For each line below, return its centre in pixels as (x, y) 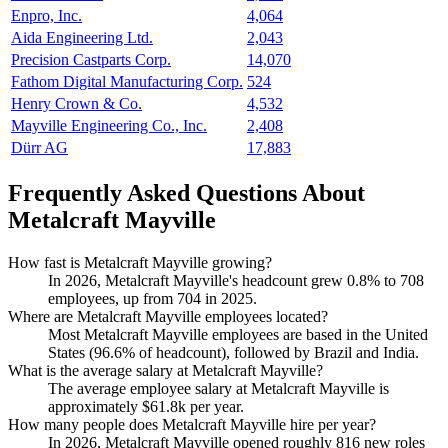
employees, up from (112, 298)
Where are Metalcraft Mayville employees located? (168, 316)
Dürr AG (39, 148)
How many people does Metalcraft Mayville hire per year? (192, 424)
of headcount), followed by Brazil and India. (277, 352)
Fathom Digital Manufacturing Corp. (127, 82)
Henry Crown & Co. (76, 104)
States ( (71, 352)
